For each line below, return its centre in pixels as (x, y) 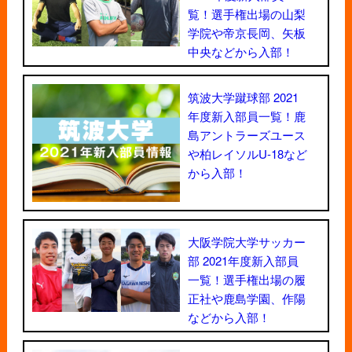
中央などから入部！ (241, 51)
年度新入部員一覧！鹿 (247, 115)
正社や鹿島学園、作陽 (247, 299)
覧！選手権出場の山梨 (247, 13)
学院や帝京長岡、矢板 (247, 32)
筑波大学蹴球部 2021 (243, 97)
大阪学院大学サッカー (247, 242)
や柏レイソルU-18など (247, 153)
